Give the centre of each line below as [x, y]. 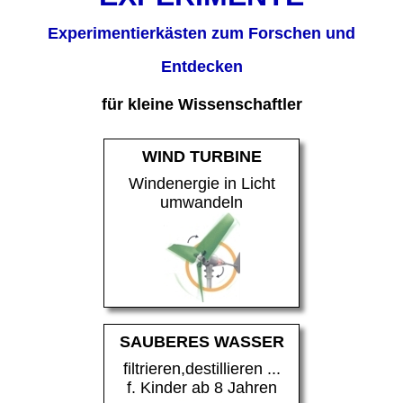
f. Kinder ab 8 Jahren [201, 387]
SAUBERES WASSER [201, 341]
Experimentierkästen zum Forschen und [201, 33]
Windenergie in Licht [201, 183]
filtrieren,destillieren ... [201, 368]
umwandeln [201, 202]
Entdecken [201, 66]
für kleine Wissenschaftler [201, 104]
